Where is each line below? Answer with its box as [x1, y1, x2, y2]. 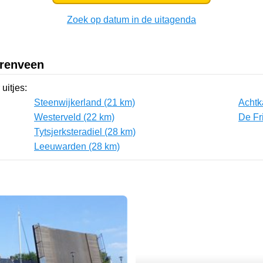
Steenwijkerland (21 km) [34, 97, 135, 107]
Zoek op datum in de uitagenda [67, 14, 196, 25]
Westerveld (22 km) [34, 112, 114, 122]
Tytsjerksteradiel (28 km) [34, 126, 136, 137]
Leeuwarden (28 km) [34, 141, 120, 151]
